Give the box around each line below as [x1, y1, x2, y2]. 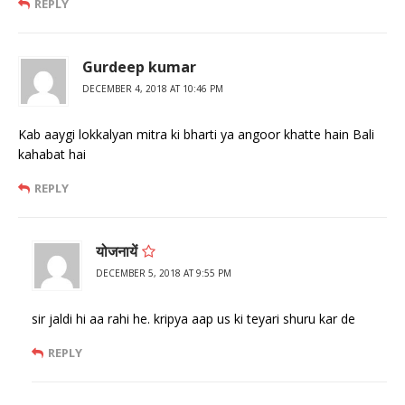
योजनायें [96, 240, 137, 261]
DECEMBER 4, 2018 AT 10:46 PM [82, 81, 223, 95]
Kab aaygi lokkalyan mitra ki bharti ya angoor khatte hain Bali [18, 125, 374, 143]
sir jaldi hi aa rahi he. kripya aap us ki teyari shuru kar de [32, 309, 355, 327]
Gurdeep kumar [82, 56, 196, 77]
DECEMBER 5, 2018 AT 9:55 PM [96, 266, 231, 279]
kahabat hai [18, 145, 86, 163]
